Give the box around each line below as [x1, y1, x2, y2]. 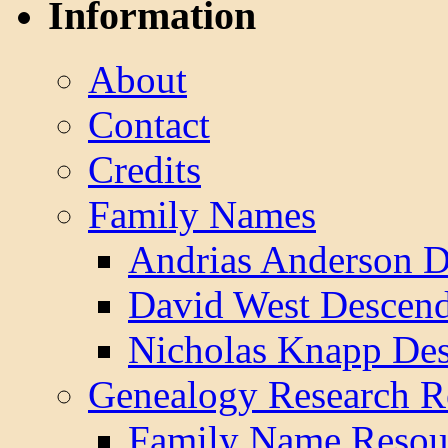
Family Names [88, 193, 316, 237]
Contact [88, 103, 210, 147]
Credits [88, 148, 201, 192]
